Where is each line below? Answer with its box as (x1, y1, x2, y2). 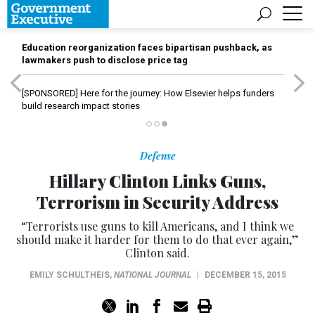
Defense (139, 149, 176, 162)
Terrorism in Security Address (37, 191, 278, 213)
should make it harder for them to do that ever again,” (16, 232, 299, 247)
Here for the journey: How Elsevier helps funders (78, 88, 274, 98)
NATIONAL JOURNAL (113, 270, 191, 280)
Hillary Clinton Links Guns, (49, 169, 266, 192)
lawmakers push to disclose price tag (22, 55, 188, 65)
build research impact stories (22, 101, 140, 111)
